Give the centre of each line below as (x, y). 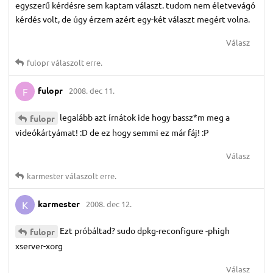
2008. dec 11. (92, 91)
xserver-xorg (39, 246)
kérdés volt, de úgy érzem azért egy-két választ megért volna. (133, 19)
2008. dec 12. (109, 204)
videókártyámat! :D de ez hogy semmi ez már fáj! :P (112, 133)
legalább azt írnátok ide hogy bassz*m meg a (145, 117)
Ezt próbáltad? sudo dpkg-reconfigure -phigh (145, 231)
